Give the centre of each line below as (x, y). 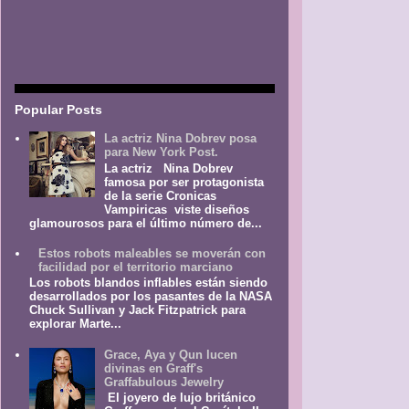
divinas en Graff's (154, 368)
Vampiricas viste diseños (177, 209)
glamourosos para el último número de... (146, 223)
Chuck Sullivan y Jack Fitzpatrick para (138, 310)
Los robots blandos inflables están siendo (149, 283)
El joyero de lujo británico (180, 398)
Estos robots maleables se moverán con (152, 253)
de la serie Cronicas (161, 195)
